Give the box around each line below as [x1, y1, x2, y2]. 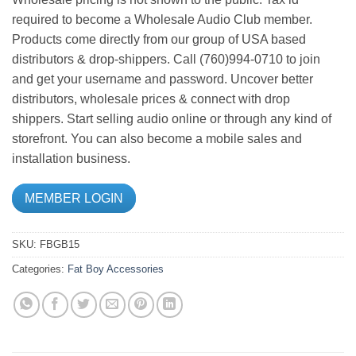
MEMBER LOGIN [25, 191, 123, 205]
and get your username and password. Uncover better [12, 72, 313, 86]
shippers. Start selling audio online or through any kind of [12, 111, 331, 126]
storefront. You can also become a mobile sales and [12, 131, 302, 145]
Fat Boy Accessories [68, 262, 164, 275]
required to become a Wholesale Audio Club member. [12, 12, 312, 26]
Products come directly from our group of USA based [12, 32, 306, 46]
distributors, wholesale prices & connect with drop [12, 91, 290, 106]
